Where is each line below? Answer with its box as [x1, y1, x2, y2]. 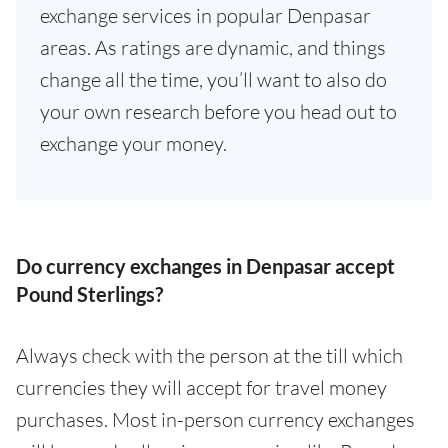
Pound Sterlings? [16, 282, 163, 306]
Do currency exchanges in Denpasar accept [16, 254, 395, 278]
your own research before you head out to [40, 99, 397, 124]
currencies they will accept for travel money [16, 375, 387, 400]
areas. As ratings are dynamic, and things [40, 35, 386, 60]
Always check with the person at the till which [16, 343, 403, 368]
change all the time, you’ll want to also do [40, 67, 387, 92]
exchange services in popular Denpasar [40, 3, 371, 28]
